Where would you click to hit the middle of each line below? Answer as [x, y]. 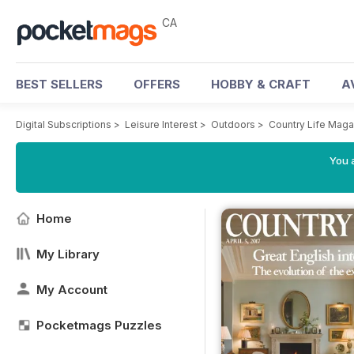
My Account [72, 290]
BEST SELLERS [59, 84]
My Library [68, 254]
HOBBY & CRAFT [261, 84]
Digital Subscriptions [64, 124]
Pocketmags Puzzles [99, 325]
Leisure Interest [161, 124]
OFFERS [157, 84]
